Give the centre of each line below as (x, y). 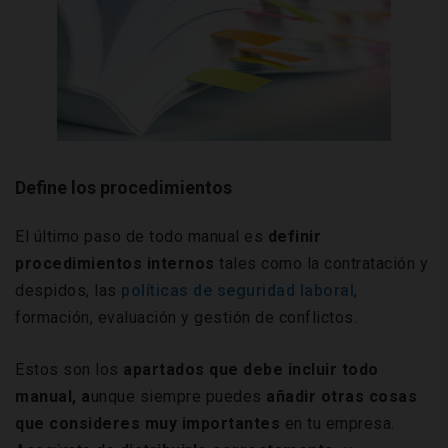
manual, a (53, 396)
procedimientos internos (117, 263)
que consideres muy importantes (150, 423)
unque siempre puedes (178, 396)
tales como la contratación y (323, 263)
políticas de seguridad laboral (237, 290)
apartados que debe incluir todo (251, 369)
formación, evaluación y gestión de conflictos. (186, 317)
